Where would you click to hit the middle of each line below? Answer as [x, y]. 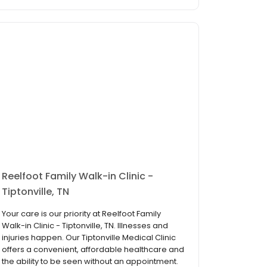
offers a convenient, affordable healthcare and [93, 250]
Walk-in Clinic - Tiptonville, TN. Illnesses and [85, 226]
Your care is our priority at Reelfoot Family [81, 214]
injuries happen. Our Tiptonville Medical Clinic [89, 238]
